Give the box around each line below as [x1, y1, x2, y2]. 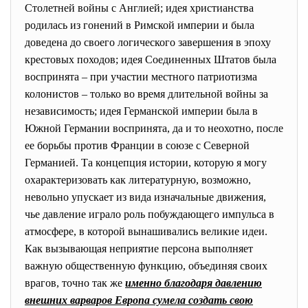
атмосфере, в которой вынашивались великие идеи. [25, 225, 267, 237]
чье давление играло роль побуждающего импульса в [25, 208, 274, 220]
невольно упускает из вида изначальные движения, [25, 191, 266, 203]
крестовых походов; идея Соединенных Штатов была [25, 54, 276, 65]
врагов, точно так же [25, 277, 125, 289]
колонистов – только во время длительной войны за [25, 88, 268, 100]
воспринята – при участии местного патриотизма [25, 71, 257, 82]
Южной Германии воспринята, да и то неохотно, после [25, 122, 283, 134]
